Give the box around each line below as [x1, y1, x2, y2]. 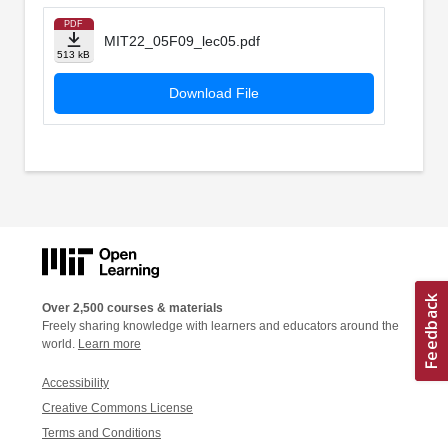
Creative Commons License [42, 400, 193, 415]
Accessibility [42, 375, 109, 390]
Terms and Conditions [42, 425, 161, 440]
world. [42, 336, 78, 351]
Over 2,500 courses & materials [42, 300, 223, 315]
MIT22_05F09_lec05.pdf [103, 33, 260, 50]
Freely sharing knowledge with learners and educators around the [42, 318, 399, 333]
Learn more [78, 336, 141, 351]
